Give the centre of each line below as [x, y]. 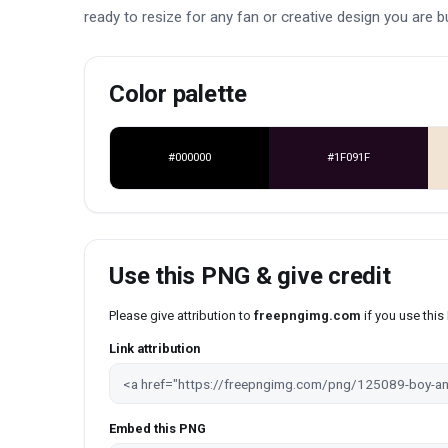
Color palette [178, 94]
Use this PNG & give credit [250, 276]
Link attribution [154, 349]
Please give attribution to [181, 316]
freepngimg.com [307, 316]
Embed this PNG [157, 428]
